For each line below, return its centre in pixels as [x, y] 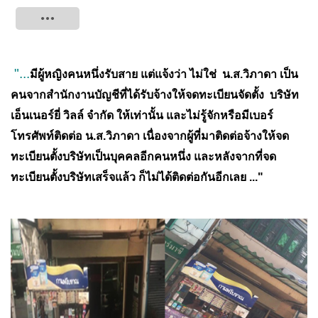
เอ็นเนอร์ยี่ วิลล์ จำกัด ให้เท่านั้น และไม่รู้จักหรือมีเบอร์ [142, 115]
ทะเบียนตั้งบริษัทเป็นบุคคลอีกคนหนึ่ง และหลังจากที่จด [143, 157]
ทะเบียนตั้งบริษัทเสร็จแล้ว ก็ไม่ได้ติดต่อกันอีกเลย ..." [137, 177]
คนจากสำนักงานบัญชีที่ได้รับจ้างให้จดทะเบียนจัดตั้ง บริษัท [155, 95]
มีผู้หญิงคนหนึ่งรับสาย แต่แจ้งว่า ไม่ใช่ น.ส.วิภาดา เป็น [164, 74]
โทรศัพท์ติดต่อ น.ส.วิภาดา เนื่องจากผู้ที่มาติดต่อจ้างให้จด [150, 136]
